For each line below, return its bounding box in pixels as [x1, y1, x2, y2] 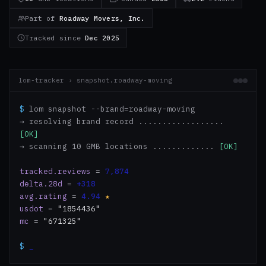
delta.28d [20, 179, 62, 188]
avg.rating [20, 191, 67, 201]
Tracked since [25, 33, 85, 42]
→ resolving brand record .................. [20, 116, 224, 126]
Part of [25, 14, 59, 23]
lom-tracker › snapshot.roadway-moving [18, 76, 172, 84]
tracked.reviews [20, 166, 91, 176]
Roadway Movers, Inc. [59, 14, 145, 23]
